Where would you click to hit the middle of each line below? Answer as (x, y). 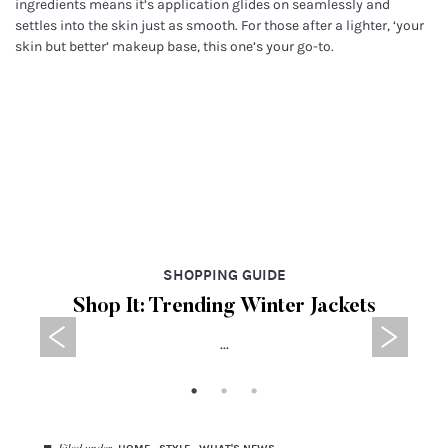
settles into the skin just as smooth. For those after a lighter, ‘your (219, 25)
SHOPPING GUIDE (224, 275)
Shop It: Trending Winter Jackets (224, 307)
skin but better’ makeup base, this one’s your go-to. (174, 46)
